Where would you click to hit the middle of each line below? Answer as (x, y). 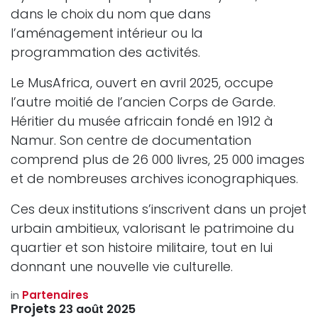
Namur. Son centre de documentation (131, 141)
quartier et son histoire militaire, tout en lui (142, 248)
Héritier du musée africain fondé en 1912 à (142, 121)
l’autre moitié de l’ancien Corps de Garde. (143, 102)
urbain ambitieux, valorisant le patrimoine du (152, 229)
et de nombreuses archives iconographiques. (154, 179)
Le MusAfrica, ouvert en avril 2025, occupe (142, 83)
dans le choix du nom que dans (111, 14)
